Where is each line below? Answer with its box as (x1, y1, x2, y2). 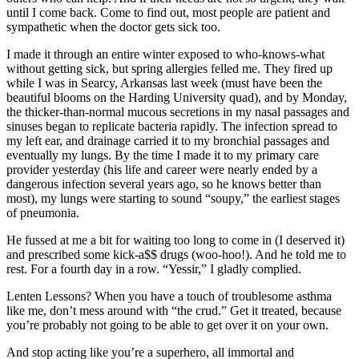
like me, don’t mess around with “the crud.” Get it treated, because (6, 303, 341, 317)
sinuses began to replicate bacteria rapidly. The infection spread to (6, 119, 337, 133)
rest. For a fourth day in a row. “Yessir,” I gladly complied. (6, 261, 301, 276)
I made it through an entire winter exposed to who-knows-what (6, 46, 325, 61)
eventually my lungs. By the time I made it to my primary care (6, 147, 319, 162)
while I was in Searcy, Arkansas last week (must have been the (6, 75, 322, 90)
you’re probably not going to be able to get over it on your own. (6, 317, 329, 332)
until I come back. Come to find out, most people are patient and (6, 5, 330, 19)
